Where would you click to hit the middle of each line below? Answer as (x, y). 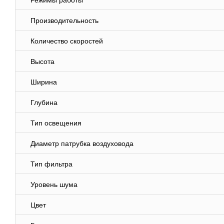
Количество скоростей (67, 41)
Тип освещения (56, 123)
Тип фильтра (51, 164)
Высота (42, 62)
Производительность (64, 21)
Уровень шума (54, 185)
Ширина (44, 82)
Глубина (44, 103)
